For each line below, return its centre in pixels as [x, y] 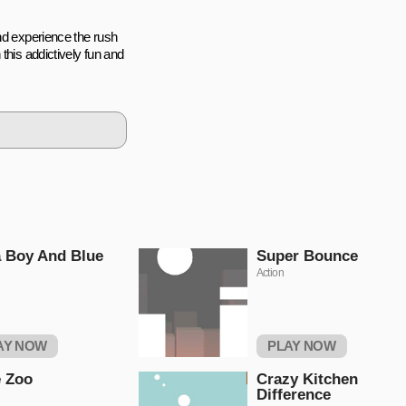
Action [270, 273]
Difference [293, 395]
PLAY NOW [302, 346]
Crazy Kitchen [307, 379]
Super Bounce [307, 256]
